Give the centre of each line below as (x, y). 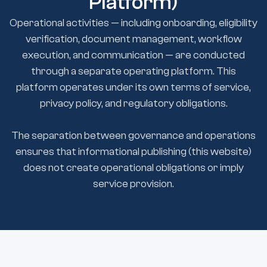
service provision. (133, 184)
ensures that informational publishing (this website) (133, 152)
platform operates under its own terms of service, (133, 88)
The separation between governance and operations (133, 136)
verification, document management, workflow (133, 39)
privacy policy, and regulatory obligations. (133, 104)
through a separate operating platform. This (133, 72)
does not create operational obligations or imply (133, 168)
